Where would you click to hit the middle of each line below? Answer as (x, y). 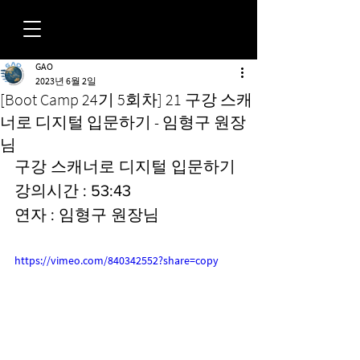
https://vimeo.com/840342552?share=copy (117, 260)
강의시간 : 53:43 (73, 190)
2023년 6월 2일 (66, 81)
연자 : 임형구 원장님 (87, 215)
